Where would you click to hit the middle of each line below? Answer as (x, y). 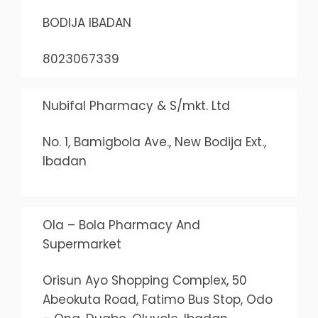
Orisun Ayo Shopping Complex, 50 (144, 280)
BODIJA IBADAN (87, 23)
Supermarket (82, 244)
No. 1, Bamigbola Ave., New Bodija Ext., (154, 142)
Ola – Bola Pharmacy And (121, 225)
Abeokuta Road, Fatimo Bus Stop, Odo (157, 300)
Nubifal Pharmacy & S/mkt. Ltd (136, 106)
